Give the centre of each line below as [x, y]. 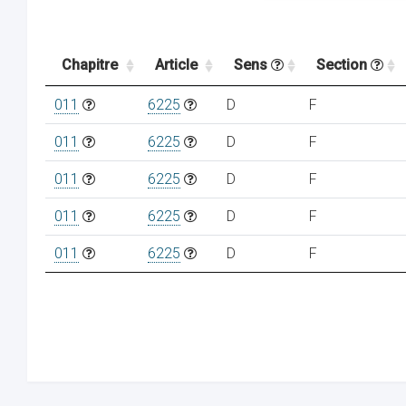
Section [343, 65]
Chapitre [90, 65]
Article [176, 65]
